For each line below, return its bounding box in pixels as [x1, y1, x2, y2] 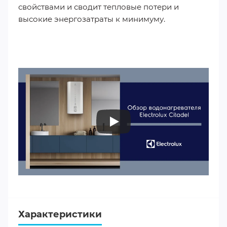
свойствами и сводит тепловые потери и [18, 2, 179, 12]
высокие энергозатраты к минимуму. [18, 14, 165, 24]
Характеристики [18, 208, 102, 220]
